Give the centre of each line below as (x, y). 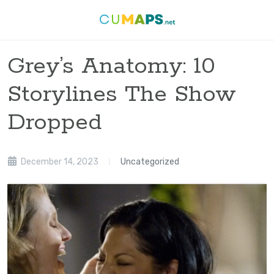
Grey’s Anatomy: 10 (111, 66)
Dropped (54, 123)
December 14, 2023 (59, 162)
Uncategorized (150, 162)
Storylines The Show (122, 94)
